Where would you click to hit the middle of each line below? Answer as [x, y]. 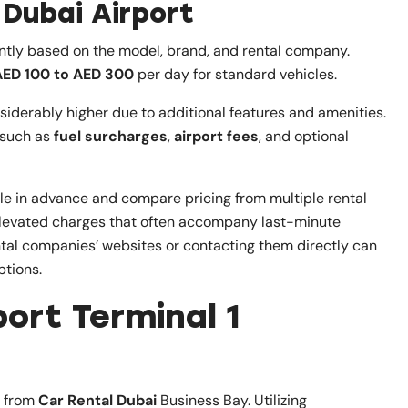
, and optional [304, 136]
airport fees [216, 136]
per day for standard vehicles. [235, 74]
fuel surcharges [111, 136]
